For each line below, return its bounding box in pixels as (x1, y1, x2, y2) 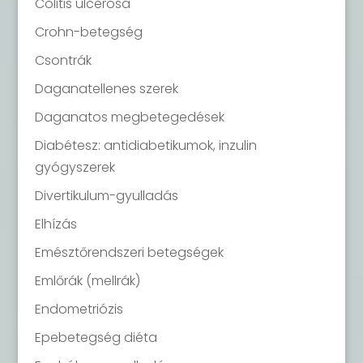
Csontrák (34, 51, 92, 70)
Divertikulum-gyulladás (34, 186, 178, 206)
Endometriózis (34, 300, 123, 319)
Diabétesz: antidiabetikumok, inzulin (34, 136, 257, 156)
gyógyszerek (34, 158, 115, 177)
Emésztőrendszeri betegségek (34, 243, 224, 263)
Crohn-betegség (34, 23, 143, 42)
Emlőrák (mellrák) (34, 271, 140, 291)
